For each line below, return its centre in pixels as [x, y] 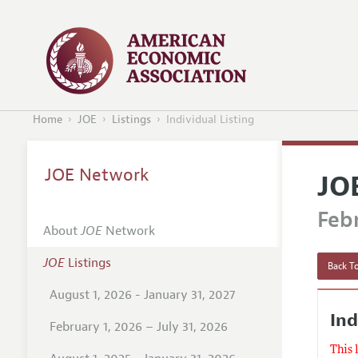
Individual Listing [210, 120]
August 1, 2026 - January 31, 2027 [142, 294]
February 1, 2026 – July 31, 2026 [138, 326]
